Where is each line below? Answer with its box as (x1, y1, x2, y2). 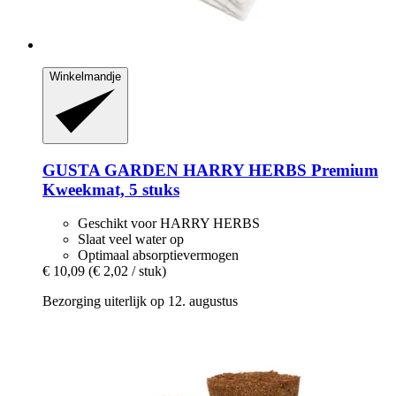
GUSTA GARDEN (42, 160, 179, 179)
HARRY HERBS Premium (179, 160, 378, 179)
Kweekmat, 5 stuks (42, 179, 179, 199)
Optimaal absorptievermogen (78, 247, 239, 263)
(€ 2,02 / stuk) (88, 263, 166, 279)
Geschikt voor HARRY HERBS (78, 216, 260, 232)
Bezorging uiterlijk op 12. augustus (42, 293, 238, 309)
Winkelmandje (49, 69, 121, 83)
